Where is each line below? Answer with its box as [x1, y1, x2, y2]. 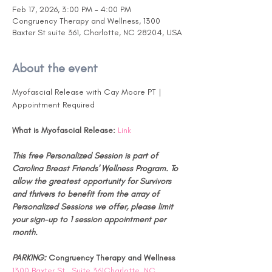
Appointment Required [12, 100, 95, 110]
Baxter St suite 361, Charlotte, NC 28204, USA [12, 27, 182, 38]
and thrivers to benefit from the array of [12, 189, 161, 199]
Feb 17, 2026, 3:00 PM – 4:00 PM [12, 4, 131, 15]
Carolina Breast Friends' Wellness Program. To [12, 163, 180, 174]
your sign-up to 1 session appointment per [12, 214, 168, 225]
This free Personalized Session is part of [12, 151, 160, 161]
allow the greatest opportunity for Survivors [12, 176, 174, 186]
